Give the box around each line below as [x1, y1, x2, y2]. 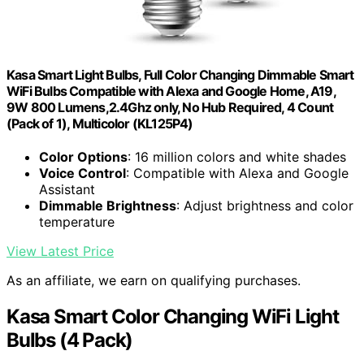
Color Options [39, 148, 128, 165]
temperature [39, 213, 115, 230]
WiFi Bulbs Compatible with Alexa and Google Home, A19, [6, 82, 336, 99]
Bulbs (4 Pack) [6, 327, 133, 352]
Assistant [39, 180, 95, 197]
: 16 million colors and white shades [128, 148, 346, 165]
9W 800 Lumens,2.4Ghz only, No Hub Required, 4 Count [6, 98, 334, 115]
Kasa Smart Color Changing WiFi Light [6, 304, 339, 328]
